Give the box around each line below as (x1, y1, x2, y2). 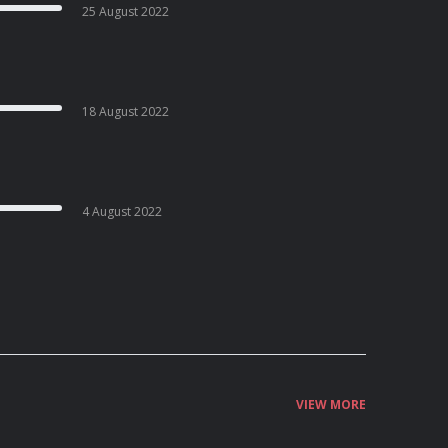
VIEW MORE (296, 396, 366, 413)
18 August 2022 (82, 103, 170, 120)
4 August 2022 (82, 203, 163, 220)
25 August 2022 (82, 3, 170, 20)
